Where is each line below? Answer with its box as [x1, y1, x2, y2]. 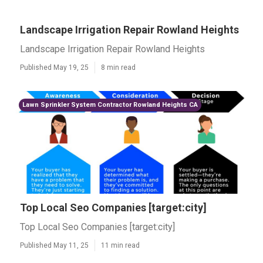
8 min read [101, 63, 136, 72]
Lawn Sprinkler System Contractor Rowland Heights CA [22, 101, 198, 109]
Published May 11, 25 [20, 241, 89, 249]
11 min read [101, 241, 140, 249]
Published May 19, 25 [20, 63, 89, 72]
